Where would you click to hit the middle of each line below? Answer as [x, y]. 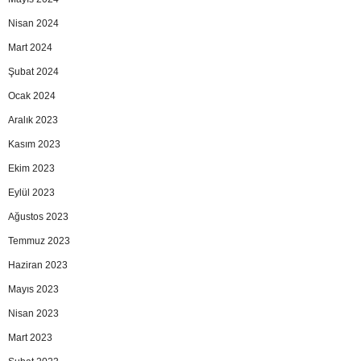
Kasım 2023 [34, 144]
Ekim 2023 [31, 168]
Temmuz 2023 [39, 241]
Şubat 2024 [33, 71]
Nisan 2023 [33, 313]
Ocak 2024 [32, 95]
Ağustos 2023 [38, 216]
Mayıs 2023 [33, 289]
